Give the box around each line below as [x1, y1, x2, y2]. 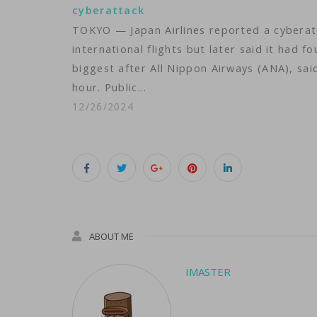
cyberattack [72, 4, 145, 17]
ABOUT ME [89, 230, 134, 243]
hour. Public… [72, 81, 146, 94]
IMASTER [185, 265, 231, 279]
